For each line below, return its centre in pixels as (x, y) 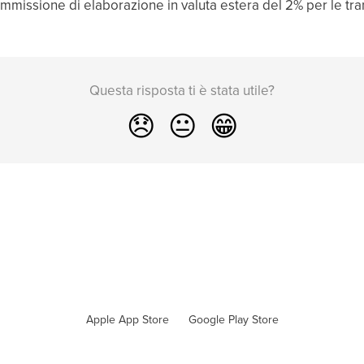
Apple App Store (127, 319)
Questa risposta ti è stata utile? (182, 90)
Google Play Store (233, 319)
